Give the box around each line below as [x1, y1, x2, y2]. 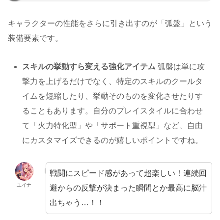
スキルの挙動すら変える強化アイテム [22, 62, 156, 71]
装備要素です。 [8, 33, 63, 42]
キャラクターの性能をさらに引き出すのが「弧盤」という [8, 19, 212, 27]
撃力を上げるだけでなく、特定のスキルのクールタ [22, 77, 203, 86]
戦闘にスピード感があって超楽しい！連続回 [49, 169, 207, 178]
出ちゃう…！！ [49, 198, 105, 207]
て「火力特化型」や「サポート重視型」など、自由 [22, 121, 203, 130]
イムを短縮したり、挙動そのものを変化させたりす [22, 92, 203, 101]
